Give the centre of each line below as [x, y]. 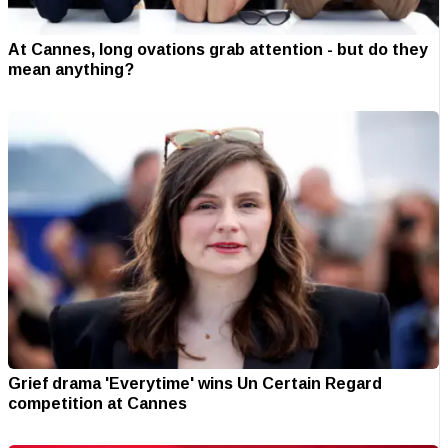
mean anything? [71, 68]
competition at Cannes [97, 403]
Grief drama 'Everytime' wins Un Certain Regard [195, 383]
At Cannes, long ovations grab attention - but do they [218, 48]
